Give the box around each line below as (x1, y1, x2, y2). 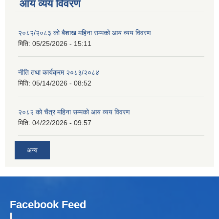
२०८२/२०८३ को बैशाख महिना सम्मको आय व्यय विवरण (18, 28, 151, 37)
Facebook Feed (10, 198, 86, 211)
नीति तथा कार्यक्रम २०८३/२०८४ (18, 68, 99, 76)
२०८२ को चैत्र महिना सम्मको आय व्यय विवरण (18, 108, 130, 116)
